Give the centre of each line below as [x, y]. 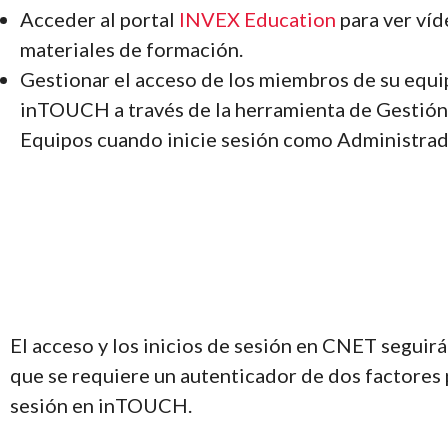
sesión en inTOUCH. [101, 404]
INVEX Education [259, 18]
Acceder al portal [99, 18]
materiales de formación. [131, 48]
